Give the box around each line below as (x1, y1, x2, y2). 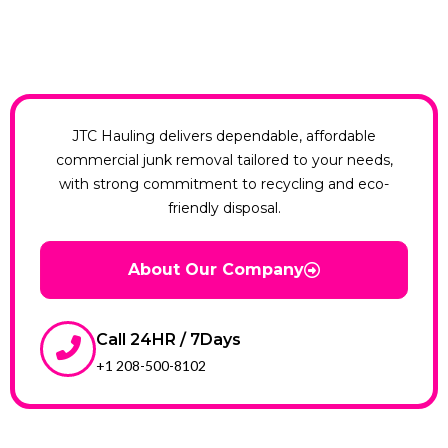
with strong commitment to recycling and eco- (59, 174, 389, 193)
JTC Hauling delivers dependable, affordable (72, 126, 376, 145)
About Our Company (128, 259, 304, 279)
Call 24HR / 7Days (96, 329, 241, 349)
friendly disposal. (167, 198, 281, 217)
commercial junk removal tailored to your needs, (55, 150, 393, 169)
